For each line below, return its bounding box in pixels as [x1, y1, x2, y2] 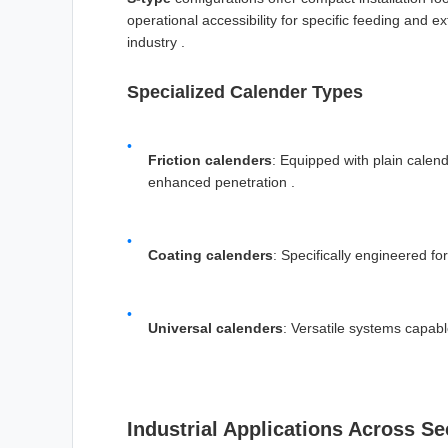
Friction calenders [148, 152, 272, 169]
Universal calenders [148, 320, 283, 337]
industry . [127, 33, 185, 50]
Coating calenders [148, 247, 273, 264]
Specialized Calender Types [127, 81, 363, 102]
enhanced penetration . [148, 174, 295, 191]
